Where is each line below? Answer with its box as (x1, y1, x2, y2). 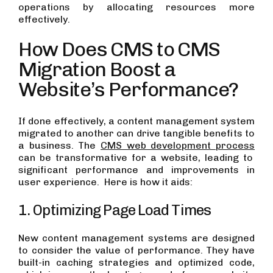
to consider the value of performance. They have (18, 244, 255, 257)
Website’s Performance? (18, 77, 238, 102)
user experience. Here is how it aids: (18, 176, 195, 188)
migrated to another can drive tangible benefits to (18, 127, 255, 140)
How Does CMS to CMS (18, 37, 220, 62)
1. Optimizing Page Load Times (18, 201, 211, 219)
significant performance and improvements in (18, 164, 255, 176)
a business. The (18, 140, 101, 152)
